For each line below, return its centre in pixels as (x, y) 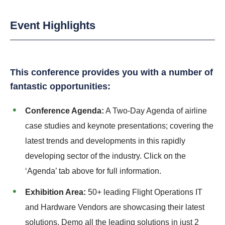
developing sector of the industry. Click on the (105, 156)
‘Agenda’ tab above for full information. (93, 171)
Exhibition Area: (55, 192)
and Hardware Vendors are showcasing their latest (116, 207)
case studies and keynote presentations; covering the (119, 126)
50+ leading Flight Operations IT (144, 192)
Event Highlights (53, 26)
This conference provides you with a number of (111, 73)
